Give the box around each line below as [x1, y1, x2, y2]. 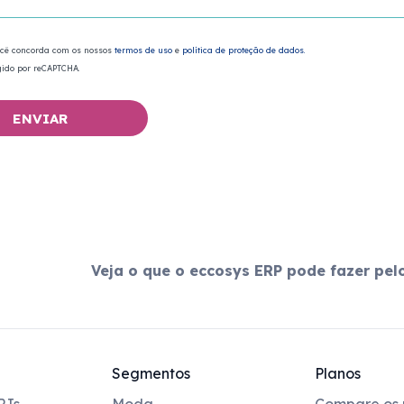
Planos [315, 364, 361, 382]
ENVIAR [12, 110, 68, 127]
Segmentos [112, 364, 190, 382]
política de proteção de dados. [182, 45, 305, 55]
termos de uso [115, 45, 172, 55]
